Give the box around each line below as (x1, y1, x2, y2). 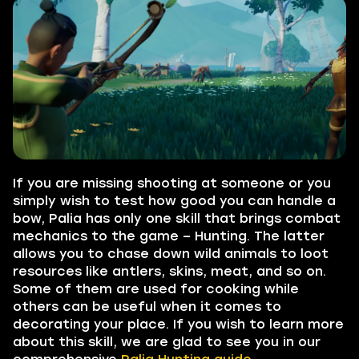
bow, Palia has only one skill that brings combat (13, 211, 341, 226)
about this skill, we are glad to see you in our (13, 334, 321, 349)
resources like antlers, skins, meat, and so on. (13, 264, 326, 279)
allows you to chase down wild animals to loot (13, 246, 329, 261)
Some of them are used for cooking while (13, 281, 299, 296)
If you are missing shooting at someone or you (13, 175, 331, 191)
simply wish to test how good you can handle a (13, 193, 336, 208)
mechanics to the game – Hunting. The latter (13, 228, 325, 244)
